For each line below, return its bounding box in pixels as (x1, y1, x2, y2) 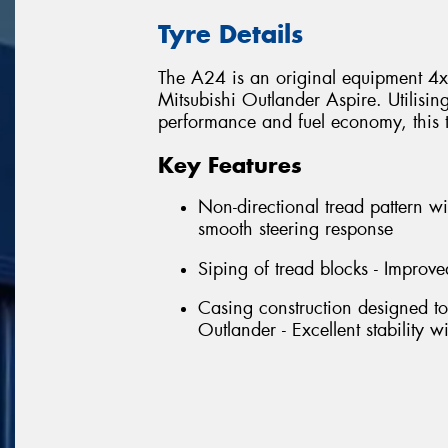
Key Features (158, 150, 302, 179)
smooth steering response (198, 217, 393, 242)
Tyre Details (158, 17, 303, 50)
